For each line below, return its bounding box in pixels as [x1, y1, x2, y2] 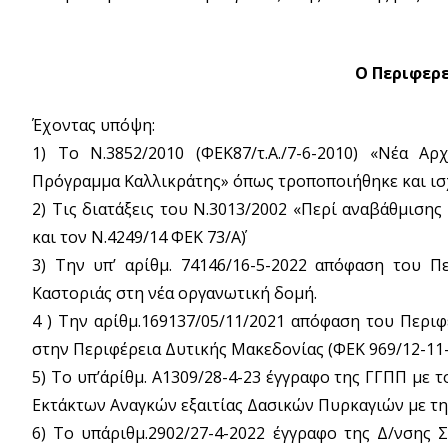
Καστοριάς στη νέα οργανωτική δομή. [32, 281, 317, 304]
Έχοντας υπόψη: [32, 113, 155, 136]
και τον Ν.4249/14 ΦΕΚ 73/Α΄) [32, 225, 246, 248]
